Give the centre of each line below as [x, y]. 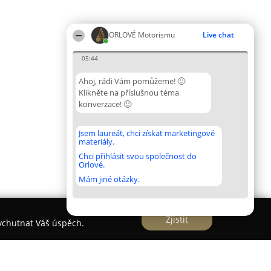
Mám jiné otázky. [109, 179]
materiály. [96, 142]
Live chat [218, 35]
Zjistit [177, 219]
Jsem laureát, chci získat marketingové [147, 133]
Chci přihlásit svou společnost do [138, 156]
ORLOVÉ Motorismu [142, 35]
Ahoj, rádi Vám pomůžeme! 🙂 [132, 81]
